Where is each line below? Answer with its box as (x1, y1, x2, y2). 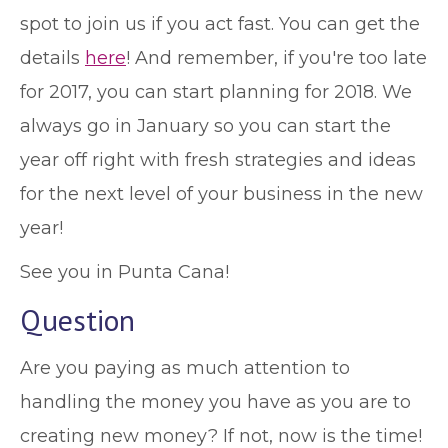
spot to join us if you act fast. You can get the (20, 13, 420, 35)
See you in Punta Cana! (20, 261, 229, 283)
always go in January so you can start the (20, 115, 391, 137)
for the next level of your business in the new (20, 183, 423, 205)
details (20, 47, 85, 69)
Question (20, 300, 135, 339)
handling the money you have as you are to (20, 391, 411, 413)
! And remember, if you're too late (126, 47, 427, 69)
